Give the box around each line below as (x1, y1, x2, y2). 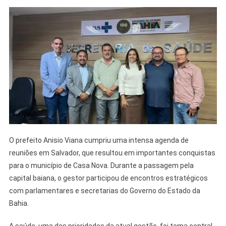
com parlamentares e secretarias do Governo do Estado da (9, 186, 200, 195)
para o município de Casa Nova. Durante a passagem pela (9, 161, 194, 169)
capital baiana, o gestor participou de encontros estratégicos (9, 174, 208, 182)
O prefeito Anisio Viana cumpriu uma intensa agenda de (9, 136, 189, 144)
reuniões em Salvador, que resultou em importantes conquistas (9, 148, 215, 157)
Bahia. (9, 199, 29, 207)
